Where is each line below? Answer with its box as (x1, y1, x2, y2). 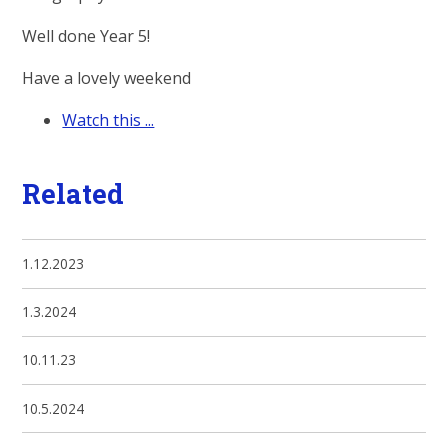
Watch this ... (62, 109, 155, 132)
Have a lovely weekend (22, 67, 192, 90)
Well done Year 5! (22, 25, 151, 48)
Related (22, 174, 125, 211)
